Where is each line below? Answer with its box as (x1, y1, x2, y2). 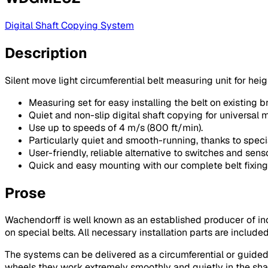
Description (5, 43, 87, 62)
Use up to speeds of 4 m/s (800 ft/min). (29, 121, 203, 134)
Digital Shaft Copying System (5, 19, 134, 32)
